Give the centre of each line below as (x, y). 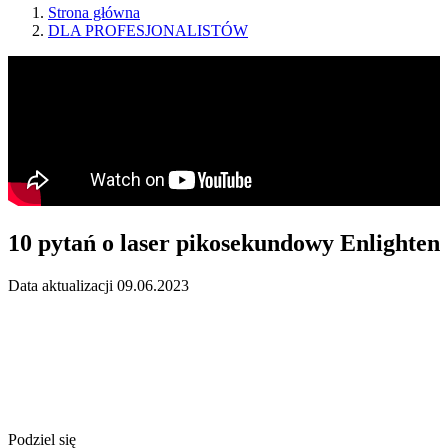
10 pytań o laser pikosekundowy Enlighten (224, 242)
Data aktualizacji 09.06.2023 (98, 285)
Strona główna (94, 12)
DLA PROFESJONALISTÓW (148, 30)
